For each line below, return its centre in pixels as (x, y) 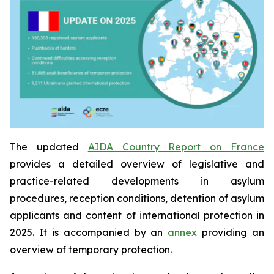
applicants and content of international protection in (137, 215)
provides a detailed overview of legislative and (137, 164)
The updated (49, 146)
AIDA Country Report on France (176, 146)
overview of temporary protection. (91, 249)
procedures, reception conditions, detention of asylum (137, 198)
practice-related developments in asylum (137, 181)
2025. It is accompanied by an (89, 232)
